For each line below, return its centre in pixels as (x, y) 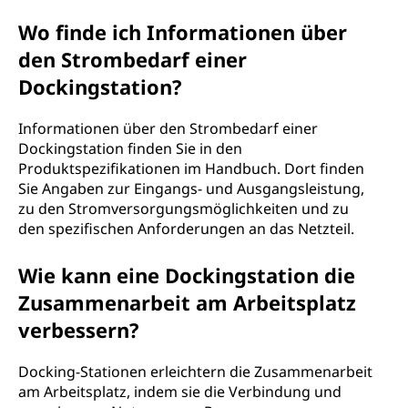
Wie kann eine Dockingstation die (187, 275)
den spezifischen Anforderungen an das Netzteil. (186, 229)
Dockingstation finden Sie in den (130, 148)
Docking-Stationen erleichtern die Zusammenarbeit (195, 372)
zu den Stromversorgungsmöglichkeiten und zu (184, 209)
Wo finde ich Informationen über (183, 32)
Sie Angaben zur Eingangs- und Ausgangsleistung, (191, 189)
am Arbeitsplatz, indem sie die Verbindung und (180, 392)
